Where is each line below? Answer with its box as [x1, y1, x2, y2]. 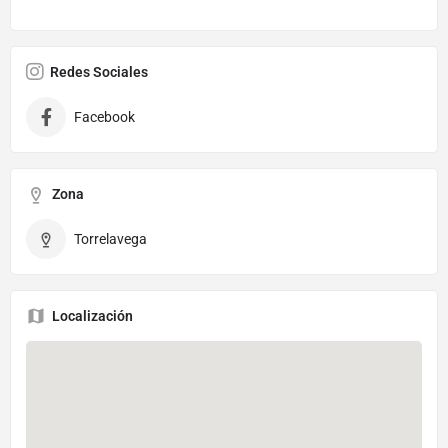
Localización [52, 307, 133, 324]
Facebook [74, 108, 135, 125]
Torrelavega [74, 230, 147, 247]
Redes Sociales [50, 63, 148, 80]
